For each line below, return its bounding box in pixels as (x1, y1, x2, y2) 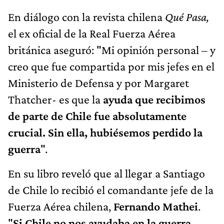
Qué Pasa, (165, 9, 209, 23)
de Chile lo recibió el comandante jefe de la (8, 182, 213, 196)
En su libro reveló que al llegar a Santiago (8, 166, 205, 180)
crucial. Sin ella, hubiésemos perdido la (8, 125, 202, 139)
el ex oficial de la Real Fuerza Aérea (8, 26, 175, 40)
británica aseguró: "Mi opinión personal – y (8, 42, 215, 56)
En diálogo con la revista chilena (8, 9, 165, 23)
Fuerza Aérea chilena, (8, 199, 113, 213)
